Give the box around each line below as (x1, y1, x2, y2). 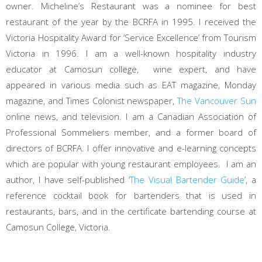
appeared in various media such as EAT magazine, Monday (6, 79, 256, 91)
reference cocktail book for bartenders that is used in (6, 189, 256, 201)
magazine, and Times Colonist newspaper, (6, 95, 178, 106)
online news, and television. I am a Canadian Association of (6, 111, 256, 122)
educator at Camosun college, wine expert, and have (6, 63, 256, 75)
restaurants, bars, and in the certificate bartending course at (6, 205, 256, 217)
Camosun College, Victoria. (6, 221, 111, 233)
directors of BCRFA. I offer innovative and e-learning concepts (6, 142, 256, 154)
